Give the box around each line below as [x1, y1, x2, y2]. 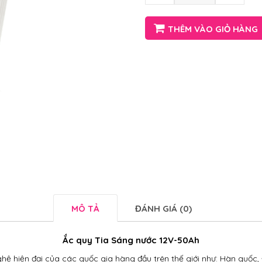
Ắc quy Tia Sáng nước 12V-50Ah [63, 235, 199, 246]
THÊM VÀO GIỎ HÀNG [168, 23, 258, 35]
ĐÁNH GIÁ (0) [135, 203, 192, 214]
